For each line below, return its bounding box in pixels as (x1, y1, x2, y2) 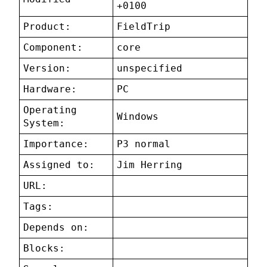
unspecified (117, 63, 183, 74)
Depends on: (23, 222, 89, 234)
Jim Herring (117, 159, 183, 171)
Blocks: (23, 243, 66, 254)
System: (23, 117, 66, 129)
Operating (23, 104, 77, 116)
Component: (23, 42, 83, 54)
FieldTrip (117, 21, 171, 33)
